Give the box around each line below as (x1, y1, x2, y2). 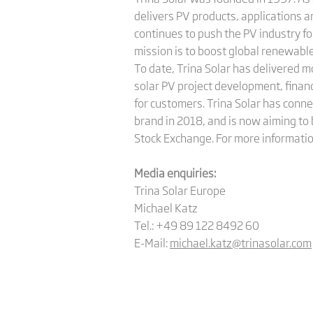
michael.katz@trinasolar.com (170, 234, 312, 251)
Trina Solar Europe (134, 182, 226, 198)
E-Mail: (134, 234, 170, 251)
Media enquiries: (134, 164, 216, 181)
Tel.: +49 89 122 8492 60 (134, 217, 259, 233)
